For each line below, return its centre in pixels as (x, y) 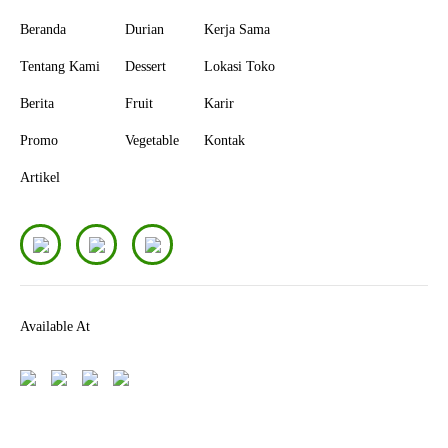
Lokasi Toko (239, 67)
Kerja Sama (237, 30)
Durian (144, 30)
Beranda (43, 30)
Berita (37, 104)
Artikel (40, 178)
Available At (55, 327)
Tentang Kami (60, 67)
